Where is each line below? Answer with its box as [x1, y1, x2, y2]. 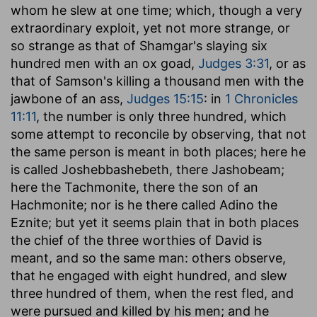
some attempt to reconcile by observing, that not [11, 126, 306, 142]
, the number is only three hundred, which [36, 108, 287, 124]
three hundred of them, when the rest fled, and [11, 285, 294, 301]
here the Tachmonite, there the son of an [11, 179, 258, 195]
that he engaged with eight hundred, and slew [11, 267, 287, 283]
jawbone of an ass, [11, 91, 127, 106]
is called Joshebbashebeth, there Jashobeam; [11, 161, 284, 177]
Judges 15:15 [127, 91, 204, 106]
